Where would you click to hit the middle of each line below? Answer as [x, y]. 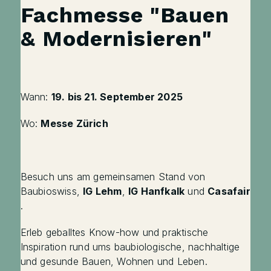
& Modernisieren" [116, 39]
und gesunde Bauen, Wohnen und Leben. [114, 261]
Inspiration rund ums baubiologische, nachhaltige [130, 247]
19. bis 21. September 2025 [117, 97]
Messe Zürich [74, 123]
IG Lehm [103, 191]
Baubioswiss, [52, 191]
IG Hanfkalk [157, 191]
